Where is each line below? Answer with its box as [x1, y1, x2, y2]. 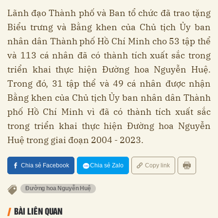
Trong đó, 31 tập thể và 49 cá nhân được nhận [7, 77, 211, 89]
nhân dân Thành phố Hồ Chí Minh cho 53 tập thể [7, 35, 211, 47]
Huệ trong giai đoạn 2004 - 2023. [7, 134, 144, 145]
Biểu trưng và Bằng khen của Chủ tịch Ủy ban [7, 21, 211, 33]
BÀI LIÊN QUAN [14, 204, 62, 217]
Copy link [145, 162, 170, 169]
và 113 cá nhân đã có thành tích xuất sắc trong [7, 49, 211, 61]
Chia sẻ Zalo [90, 162, 124, 169]
